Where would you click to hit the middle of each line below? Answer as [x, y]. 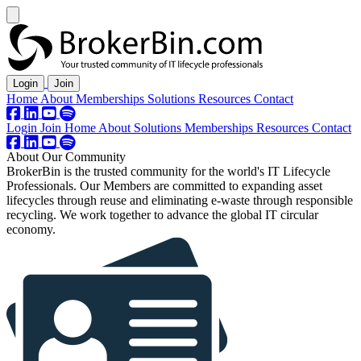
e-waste [230, 200]
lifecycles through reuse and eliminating [109, 200]
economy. [31, 229]
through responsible [301, 200]
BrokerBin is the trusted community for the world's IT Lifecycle [168, 171]
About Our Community [66, 157]
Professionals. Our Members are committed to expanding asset [164, 186]
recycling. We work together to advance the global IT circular [162, 215]
